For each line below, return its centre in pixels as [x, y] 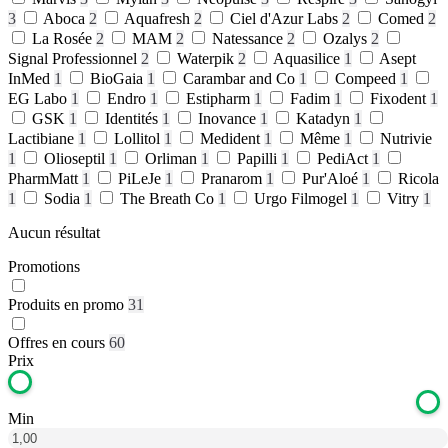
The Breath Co [169, 198]
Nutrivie [406, 138]
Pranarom [233, 178]
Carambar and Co [241, 78]
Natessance [249, 38]
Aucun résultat [54, 232]
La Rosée [64, 38]
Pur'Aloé [332, 178]
